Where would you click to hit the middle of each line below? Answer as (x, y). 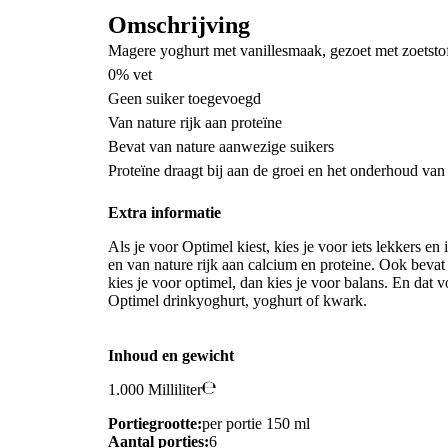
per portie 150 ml (256, 424)
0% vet (130, 74)
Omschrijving (179, 24)
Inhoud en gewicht (171, 356)
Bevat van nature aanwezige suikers (221, 146)
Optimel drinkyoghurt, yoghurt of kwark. (237, 301)
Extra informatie (164, 213)
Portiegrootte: (155, 424)
